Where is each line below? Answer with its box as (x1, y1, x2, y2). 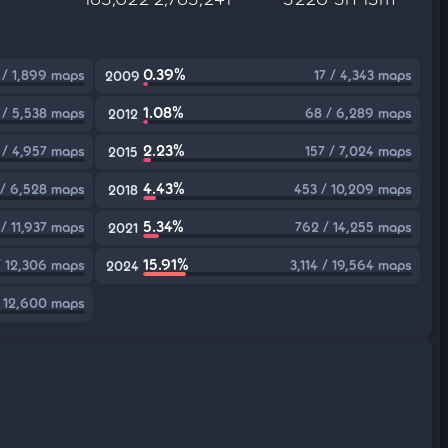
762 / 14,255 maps (294, 218, 412, 235)
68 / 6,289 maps (304, 104, 412, 121)
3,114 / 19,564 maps (289, 256, 412, 273)
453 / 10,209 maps (293, 180, 412, 197)
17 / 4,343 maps (313, 66, 412, 83)
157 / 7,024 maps (304, 142, 412, 159)
